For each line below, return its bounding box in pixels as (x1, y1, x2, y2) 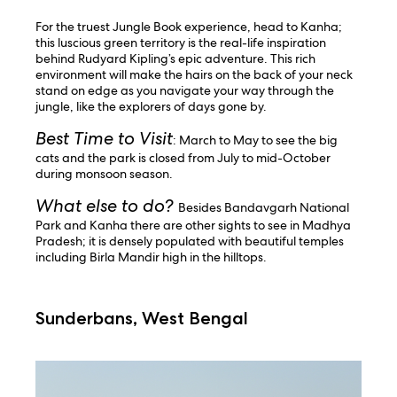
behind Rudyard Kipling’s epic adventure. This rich (35, 50, 316, 66)
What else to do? (35, 193, 175, 217)
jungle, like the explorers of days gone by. (35, 97, 268, 114)
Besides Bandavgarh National (178, 198, 350, 215)
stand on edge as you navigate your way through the (35, 82, 335, 98)
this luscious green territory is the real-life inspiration (35, 34, 327, 51)
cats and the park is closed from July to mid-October (35, 149, 331, 166)
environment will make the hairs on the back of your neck (35, 66, 354, 82)
